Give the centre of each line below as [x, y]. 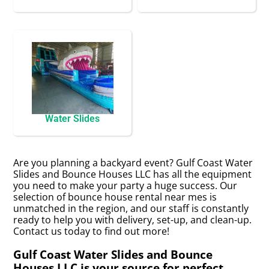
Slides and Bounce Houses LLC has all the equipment [133, 174]
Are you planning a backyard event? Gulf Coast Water [133, 162]
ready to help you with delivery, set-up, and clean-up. [133, 219]
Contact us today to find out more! [92, 231]
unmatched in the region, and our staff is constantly [131, 208]
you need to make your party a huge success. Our [125, 185]
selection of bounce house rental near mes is [115, 197]
